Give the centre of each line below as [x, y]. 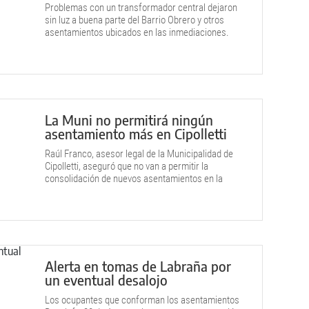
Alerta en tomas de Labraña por [138, 266]
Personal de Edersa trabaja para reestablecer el [139, 45]
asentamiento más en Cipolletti [136, 133]
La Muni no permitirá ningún [129, 120]
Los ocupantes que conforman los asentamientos [142, 300]
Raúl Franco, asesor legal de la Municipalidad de [139, 154]
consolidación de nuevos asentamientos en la [134, 179]
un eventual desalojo [106, 280]
